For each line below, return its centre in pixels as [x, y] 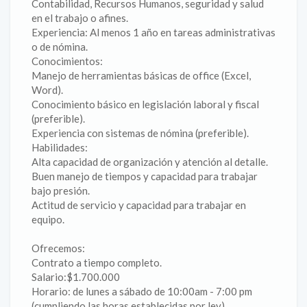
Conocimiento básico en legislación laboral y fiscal [145, 104]
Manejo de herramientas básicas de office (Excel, [141, 75]
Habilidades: [60, 147]
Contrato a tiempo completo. [97, 262]
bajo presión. [61, 191]
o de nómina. [60, 47]
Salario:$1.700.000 [76, 277]
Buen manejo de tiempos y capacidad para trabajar [145, 176]
